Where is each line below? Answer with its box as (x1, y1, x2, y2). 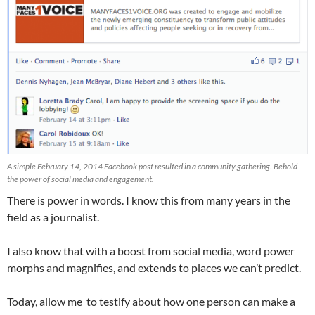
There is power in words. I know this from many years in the (7, 193, 290, 207)
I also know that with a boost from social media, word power (7, 244, 295, 258)
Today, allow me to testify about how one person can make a (7, 295, 295, 309)
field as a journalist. (7, 210, 99, 224)
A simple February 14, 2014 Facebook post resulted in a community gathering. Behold (7, 161, 297, 172)
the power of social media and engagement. (7, 174, 154, 185)
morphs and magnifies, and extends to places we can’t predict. (7, 261, 301, 275)
